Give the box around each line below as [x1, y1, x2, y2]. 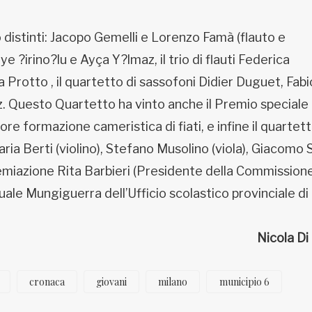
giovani [95, 275, 127, 288]
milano [158, 275, 188, 288]
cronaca [29, 275, 65, 288]
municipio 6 [219, 275, 270, 288]
